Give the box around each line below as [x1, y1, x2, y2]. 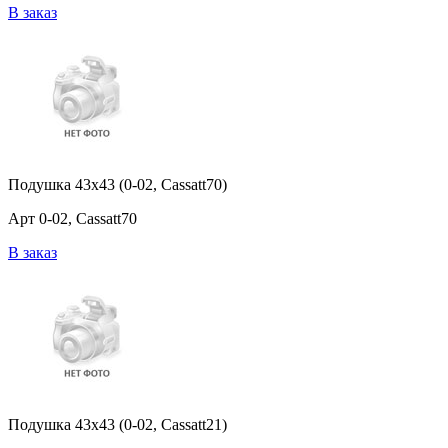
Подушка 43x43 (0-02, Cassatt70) [8, 176, 227, 194]
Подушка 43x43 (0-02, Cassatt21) [8, 416, 227, 434]
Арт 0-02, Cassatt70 [8, 210, 137, 228]
